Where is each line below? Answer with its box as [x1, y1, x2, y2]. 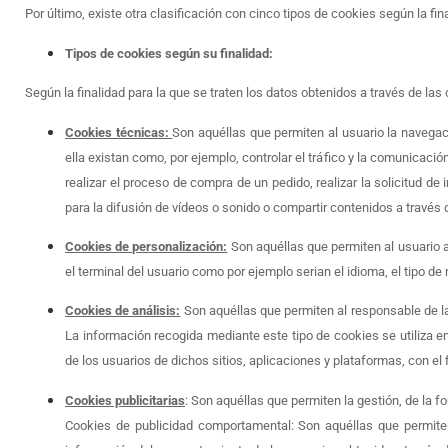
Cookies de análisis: [65, 303, 181, 319]
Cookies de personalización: [65, 239, 228, 255]
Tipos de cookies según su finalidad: [65, 45, 273, 61]
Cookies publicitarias [65, 392, 185, 408]
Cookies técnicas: [65, 124, 173, 140]
